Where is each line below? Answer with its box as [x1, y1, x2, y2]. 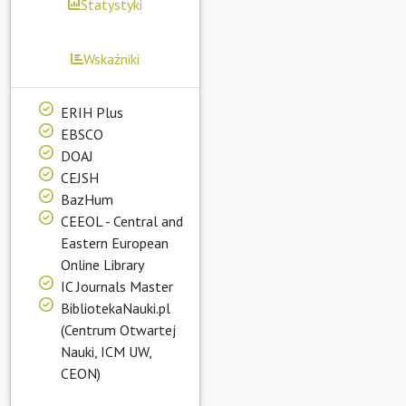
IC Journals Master [61, 276, 173, 295]
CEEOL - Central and [61, 211, 183, 230]
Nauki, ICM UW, [61, 342, 151, 361]
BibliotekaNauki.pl [61, 298, 170, 317]
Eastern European [61, 233, 169, 252]
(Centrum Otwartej [61, 320, 176, 339]
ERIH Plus [61, 102, 123, 121]
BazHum [61, 189, 113, 208]
